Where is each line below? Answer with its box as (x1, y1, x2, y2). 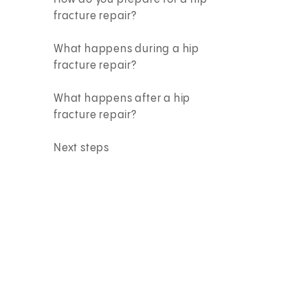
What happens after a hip (54, 92, 191, 104)
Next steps (54, 142, 110, 154)
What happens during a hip (54, 43, 200, 55)
